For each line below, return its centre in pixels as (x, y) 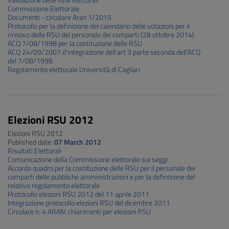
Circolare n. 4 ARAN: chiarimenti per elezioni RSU (79, 212)
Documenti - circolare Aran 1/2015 (60, 17)
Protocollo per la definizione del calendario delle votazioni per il (99, 26)
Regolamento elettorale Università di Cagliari (74, 70)
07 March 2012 (78, 142)
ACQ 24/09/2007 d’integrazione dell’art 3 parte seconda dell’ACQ (104, 52)
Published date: (31, 142)
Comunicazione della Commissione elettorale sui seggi (88, 159)
